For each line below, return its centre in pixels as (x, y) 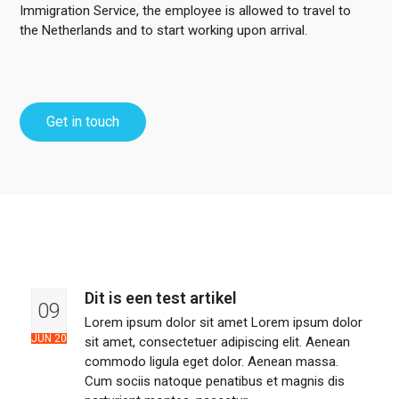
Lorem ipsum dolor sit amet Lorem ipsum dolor (223, 322)
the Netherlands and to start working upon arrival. (164, 30)
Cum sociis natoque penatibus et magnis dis (214, 381)
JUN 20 (49, 338)
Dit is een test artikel (160, 297)
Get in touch (83, 121)
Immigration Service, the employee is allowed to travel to (186, 10)
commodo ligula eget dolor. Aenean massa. (211, 361)
